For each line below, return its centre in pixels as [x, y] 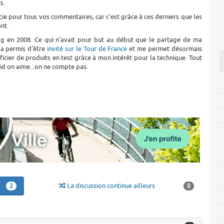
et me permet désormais [164, 48]
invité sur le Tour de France [87, 48]
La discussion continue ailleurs [110, 185]
